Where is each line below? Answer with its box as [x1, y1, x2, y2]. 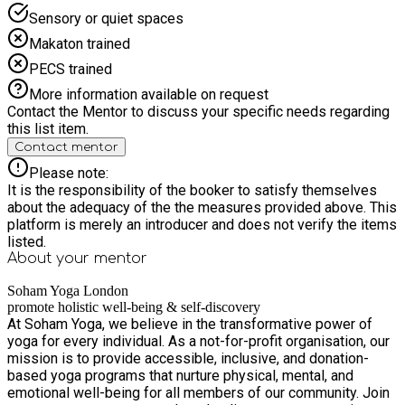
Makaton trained [29, 34, 130, 52]
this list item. [7, 119, 89, 137]
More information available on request [29, 85, 268, 103]
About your [7, 250, 94, 267]
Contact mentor [14, 139, 118, 154]
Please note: [29, 164, 108, 182]
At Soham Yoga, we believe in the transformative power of [7, 315, 372, 333]
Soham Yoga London [7, 282, 128, 298]
